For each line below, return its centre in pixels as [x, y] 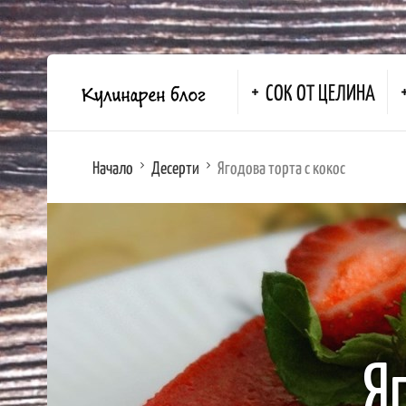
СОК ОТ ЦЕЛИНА [320, 92]
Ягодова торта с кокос [281, 167]
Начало [113, 167]
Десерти [175, 167]
